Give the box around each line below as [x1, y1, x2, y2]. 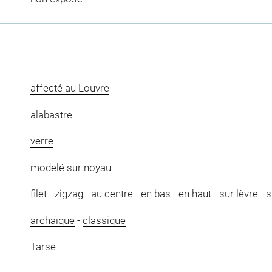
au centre [90, 188, 133, 200]
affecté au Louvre [30, 82, 109, 95]
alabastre [30, 108, 72, 121]
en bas [140, 188, 171, 200]
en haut [178, 188, 211, 200]
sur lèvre [219, 188, 258, 200]
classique [82, 214, 126, 226]
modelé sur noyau [30, 161, 111, 174]
